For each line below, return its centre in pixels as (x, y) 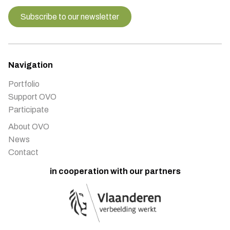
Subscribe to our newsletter (70, 16)
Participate (28, 109)
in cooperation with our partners (115, 171)
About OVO (29, 126)
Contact (23, 152)
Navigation (31, 65)
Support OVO (32, 97)
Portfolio (24, 84)
